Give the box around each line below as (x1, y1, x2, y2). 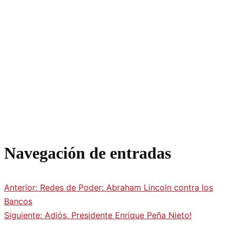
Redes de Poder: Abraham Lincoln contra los (40, 182, 213, 193)
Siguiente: (4, 210, 45, 220)
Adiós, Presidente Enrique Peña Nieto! (45, 210, 191, 220)
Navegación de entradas (4, 144, 171, 163)
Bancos (4, 196, 32, 206)
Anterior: (4, 182, 40, 193)
